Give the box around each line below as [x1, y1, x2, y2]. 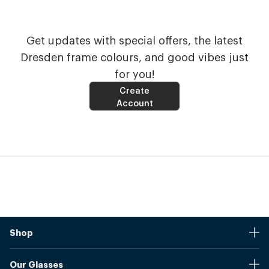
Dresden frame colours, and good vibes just [20, 49, 249, 64]
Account [116, 97, 153, 108]
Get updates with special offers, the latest [26, 32, 243, 47]
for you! [114, 66, 155, 80]
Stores [10, 248, 36, 259]
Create [119, 84, 150, 95]
